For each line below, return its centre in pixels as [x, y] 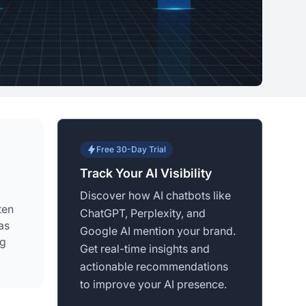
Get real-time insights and [145, 249]
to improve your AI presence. [153, 284]
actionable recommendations [154, 267]
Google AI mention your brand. [158, 231]
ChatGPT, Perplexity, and [143, 213]
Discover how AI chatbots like [155, 196]
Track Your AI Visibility [146, 173]
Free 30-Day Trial [131, 150]
